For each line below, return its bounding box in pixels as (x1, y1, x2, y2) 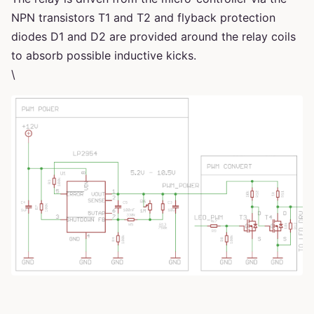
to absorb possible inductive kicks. (11, 48, 196, 62)
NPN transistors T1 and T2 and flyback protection (11, 10, 275, 25)
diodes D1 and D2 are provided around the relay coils (11, 29, 296, 43)
